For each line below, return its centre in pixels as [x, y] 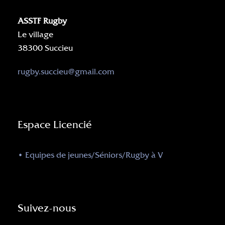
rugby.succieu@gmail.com [66, 71]
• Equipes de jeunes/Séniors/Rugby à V [90, 155]
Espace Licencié [55, 124]
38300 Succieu [45, 48]
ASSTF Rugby [42, 21]
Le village [35, 34]
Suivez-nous [47, 208]
